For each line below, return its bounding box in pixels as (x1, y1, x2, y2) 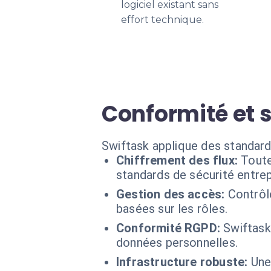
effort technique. (121, 14, 204, 25)
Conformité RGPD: (116, 221, 221, 235)
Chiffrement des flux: (116, 153, 238, 168)
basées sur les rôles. (116, 201, 227, 216)
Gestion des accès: (116, 187, 225, 201)
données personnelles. (116, 235, 238, 250)
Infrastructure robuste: (116, 255, 248, 269)
